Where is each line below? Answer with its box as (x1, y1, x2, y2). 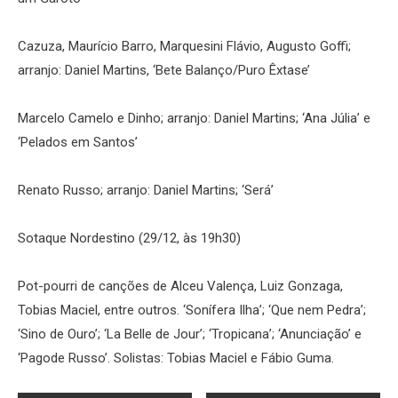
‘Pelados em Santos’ (18, 133, 138, 150)
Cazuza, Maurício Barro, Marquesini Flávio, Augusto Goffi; (18, 37, 351, 54)
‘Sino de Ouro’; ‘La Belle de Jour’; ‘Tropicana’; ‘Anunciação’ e (18, 325, 362, 342)
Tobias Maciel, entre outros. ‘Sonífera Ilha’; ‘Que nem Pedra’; (18, 301, 366, 318)
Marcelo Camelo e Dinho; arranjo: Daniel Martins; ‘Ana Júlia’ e (18, 109, 370, 126)
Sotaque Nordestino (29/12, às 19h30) (18, 229, 241, 246)
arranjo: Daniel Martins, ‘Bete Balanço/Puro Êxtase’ (18, 61, 310, 78)
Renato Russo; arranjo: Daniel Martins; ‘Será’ (18, 181, 274, 198)
